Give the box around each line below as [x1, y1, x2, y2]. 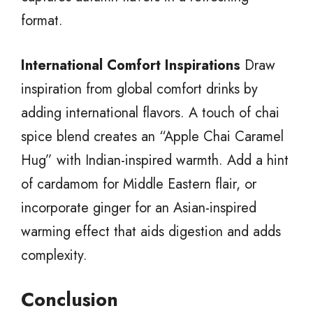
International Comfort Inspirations [21, 54, 240, 75]
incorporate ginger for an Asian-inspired [21, 197, 256, 218]
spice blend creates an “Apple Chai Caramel [21, 126, 284, 147]
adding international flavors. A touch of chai [21, 102, 279, 123]
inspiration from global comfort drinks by [21, 78, 258, 99]
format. [21, 10, 63, 31]
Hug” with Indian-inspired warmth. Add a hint [21, 150, 289, 170]
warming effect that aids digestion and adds [21, 221, 281, 242]
